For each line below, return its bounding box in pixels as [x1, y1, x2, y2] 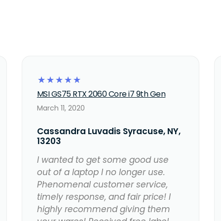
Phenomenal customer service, [37, 179, 168, 191]
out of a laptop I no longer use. [37, 166, 165, 179]
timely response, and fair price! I [37, 191, 171, 203]
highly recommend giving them [37, 203, 170, 216]
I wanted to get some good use [37, 154, 169, 166]
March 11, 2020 [37, 103, 85, 113]
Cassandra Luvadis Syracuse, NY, [37, 125, 181, 138]
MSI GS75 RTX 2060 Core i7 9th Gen [37, 88, 166, 100]
